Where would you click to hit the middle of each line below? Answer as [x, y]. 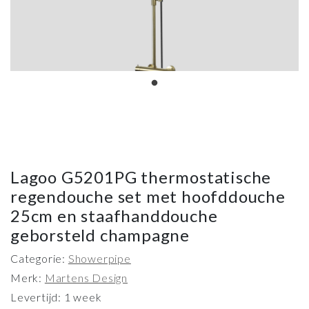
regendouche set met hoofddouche [148, 197]
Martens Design [86, 278]
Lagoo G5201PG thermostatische [141, 177]
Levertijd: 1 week [56, 297]
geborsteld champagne [100, 235]
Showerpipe [99, 259]
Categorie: [39, 259]
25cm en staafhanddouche [114, 216]
